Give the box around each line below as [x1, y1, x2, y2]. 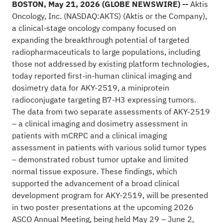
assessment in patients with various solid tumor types [11, 141, 207, 154]
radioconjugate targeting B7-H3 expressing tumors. [11, 94, 196, 106]
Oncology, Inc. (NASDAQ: [11, 10, 100, 22]
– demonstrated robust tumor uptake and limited [11, 153, 188, 166]
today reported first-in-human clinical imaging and [11, 70, 192, 82]
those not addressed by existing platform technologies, [11, 58, 209, 70]
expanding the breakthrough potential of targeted [11, 34, 189, 46]
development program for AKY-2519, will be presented [11, 189, 208, 202]
